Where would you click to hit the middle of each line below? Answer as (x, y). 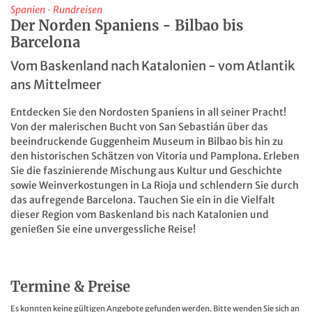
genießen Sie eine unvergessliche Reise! (103, 229)
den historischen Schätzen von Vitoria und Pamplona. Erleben (155, 156)
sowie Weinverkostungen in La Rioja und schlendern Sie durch (155, 186)
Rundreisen (78, 10)
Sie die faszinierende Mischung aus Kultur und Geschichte (146, 171)
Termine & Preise (70, 287)
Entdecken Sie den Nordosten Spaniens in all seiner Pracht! (148, 112)
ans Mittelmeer (56, 85)
